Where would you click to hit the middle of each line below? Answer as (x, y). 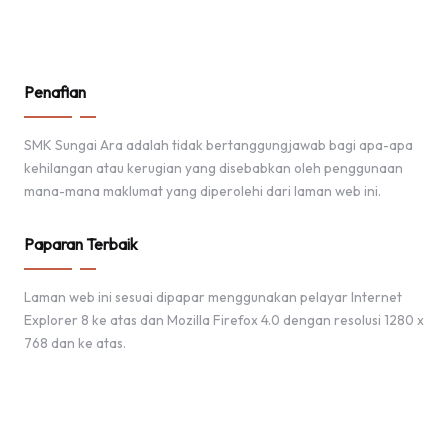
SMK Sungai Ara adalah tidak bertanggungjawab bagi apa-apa (218, 144)
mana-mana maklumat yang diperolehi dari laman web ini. (202, 190)
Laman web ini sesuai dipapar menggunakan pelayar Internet (213, 296)
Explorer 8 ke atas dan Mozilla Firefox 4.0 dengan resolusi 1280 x (224, 319)
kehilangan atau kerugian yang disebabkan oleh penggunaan (213, 167)
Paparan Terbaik (81, 243)
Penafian (55, 91)
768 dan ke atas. (75, 342)
